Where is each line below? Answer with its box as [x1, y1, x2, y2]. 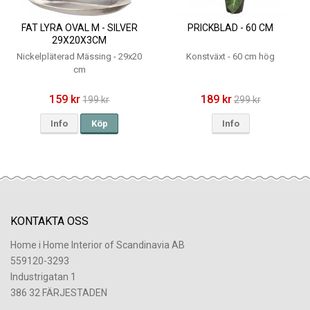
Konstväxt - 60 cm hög [186, 51, 275, 62]
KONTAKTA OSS [10, 214, 89, 228]
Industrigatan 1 [10, 271, 76, 282]
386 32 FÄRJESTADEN [10, 286, 107, 298]
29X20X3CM [52, 35, 107, 46]
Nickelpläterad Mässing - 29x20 [17, 51, 143, 62]
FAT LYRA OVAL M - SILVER [21, 22, 138, 34]
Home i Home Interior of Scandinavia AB [10, 239, 185, 250]
